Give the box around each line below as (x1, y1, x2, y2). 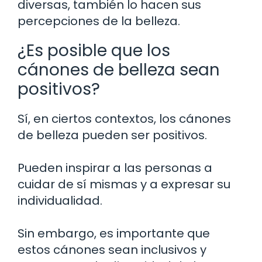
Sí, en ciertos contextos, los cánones (18, 110, 231, 127)
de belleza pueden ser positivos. (18, 126, 207, 143)
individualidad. (18, 192, 102, 209)
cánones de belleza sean (18, 58, 220, 81)
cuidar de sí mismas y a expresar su (18, 175, 230, 192)
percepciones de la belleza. (18, 12, 180, 29)
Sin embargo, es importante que (18, 225, 210, 242)
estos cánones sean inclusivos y (18, 241, 206, 258)
